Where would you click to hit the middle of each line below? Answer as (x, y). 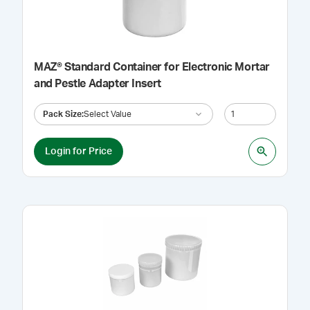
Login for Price (79, 151)
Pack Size (62, 114)
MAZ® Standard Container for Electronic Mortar (152, 67)
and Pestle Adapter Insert (98, 84)
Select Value (108, 114)
